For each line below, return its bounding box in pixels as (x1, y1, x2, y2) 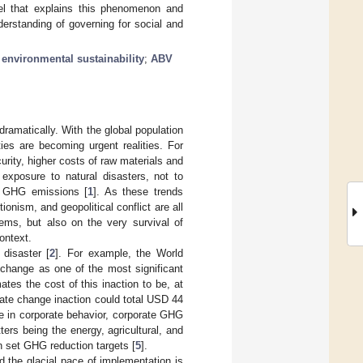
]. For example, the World (55, 246, 183, 259)
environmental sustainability (2, 52, 144, 65)
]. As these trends (93, 185, 184, 198)
